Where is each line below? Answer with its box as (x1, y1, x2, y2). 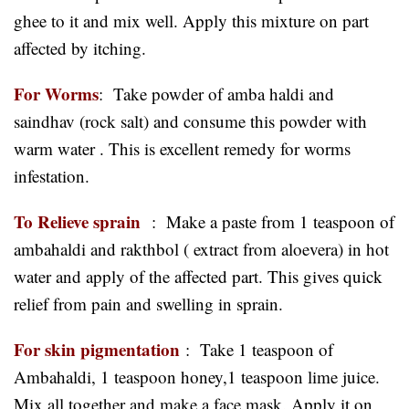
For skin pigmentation (14, 336, 180, 362)
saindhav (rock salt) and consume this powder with (14, 109, 367, 132)
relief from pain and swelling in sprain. (14, 291, 283, 315)
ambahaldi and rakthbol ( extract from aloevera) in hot (14, 236, 389, 260)
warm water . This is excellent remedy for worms (14, 136, 351, 160)
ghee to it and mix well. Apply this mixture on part (14, 8, 369, 32)
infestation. (14, 163, 100, 187)
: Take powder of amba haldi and (99, 81, 334, 105)
